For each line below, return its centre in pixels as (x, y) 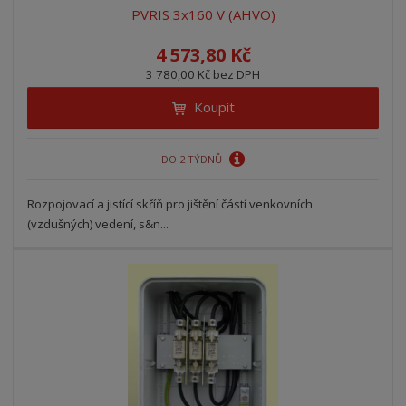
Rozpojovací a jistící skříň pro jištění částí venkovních (170, 203)
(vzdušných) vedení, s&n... (98, 223)
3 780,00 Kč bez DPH (203, 74)
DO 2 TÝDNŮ (193, 159)
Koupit (214, 106)
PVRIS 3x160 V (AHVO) (203, 14)
